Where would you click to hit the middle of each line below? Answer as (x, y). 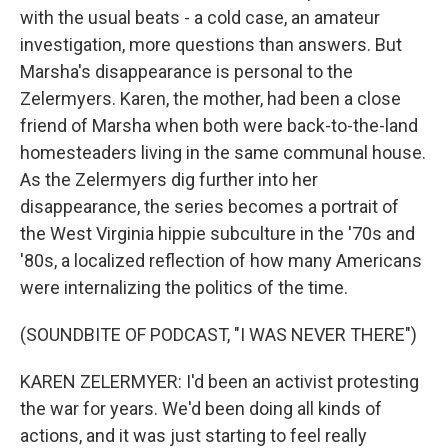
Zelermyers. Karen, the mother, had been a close (210, 98)
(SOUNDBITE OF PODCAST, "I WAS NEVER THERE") (218, 334)
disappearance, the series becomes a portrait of (209, 206)
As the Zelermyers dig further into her (169, 179)
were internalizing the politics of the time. (184, 287)
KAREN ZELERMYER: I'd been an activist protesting (219, 381)
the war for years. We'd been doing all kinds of (201, 408)
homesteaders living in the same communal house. (223, 152)
